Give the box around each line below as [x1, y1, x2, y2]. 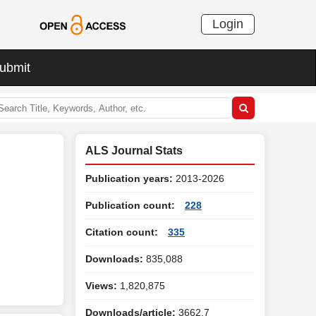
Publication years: [85, 173, 173, 184]
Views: [85, 280, 117, 291]
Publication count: [85, 200, 175, 211]
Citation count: [85, 226, 158, 238]
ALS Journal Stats [85, 145, 183, 157]
